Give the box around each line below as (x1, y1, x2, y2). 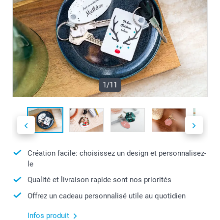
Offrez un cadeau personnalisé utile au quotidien (27, 191, 186, 200)
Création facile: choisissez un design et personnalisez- (27, 148, 206, 158)
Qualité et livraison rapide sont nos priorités (27, 175, 171, 185)
